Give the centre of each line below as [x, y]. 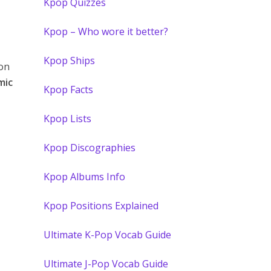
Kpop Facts [69, 90]
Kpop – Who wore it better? [106, 31]
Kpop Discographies [90, 148]
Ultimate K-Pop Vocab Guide [108, 235]
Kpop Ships [70, 60]
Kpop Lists [68, 119]
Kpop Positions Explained [101, 206]
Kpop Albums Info [85, 177]
